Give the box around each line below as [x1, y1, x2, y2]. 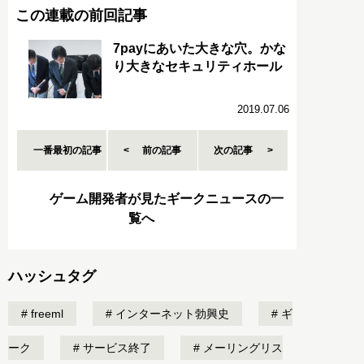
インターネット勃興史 [112, 306, 229, 320]
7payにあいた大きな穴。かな [113, 41, 286, 55]
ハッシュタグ [8, 267, 96, 284]
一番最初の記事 [33, 144, 102, 156]
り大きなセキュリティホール [113, 58, 282, 73]
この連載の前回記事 [15, 6, 147, 24]
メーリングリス [200, 340, 283, 354]
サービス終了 [80, 340, 151, 354]
